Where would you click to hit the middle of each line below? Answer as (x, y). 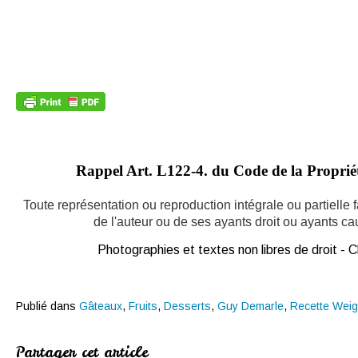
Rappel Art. (114, 170)
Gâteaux (101, 306)
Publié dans (46, 306)
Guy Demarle (251, 306)
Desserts (187, 306)
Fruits (143, 306)
